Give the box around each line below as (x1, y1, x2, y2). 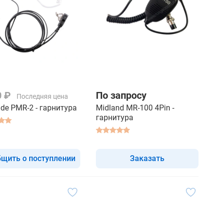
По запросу (96, 89, 146, 101)
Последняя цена (17, 92, 68, 100)
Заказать (130, 153, 164, 163)
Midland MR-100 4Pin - (96, 103, 174, 112)
